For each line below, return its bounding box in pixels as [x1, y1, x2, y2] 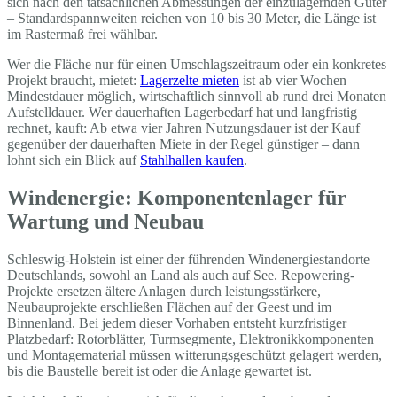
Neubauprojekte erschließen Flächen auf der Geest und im [7, 300, 331, 315]
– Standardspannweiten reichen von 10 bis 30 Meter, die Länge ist [7, 11, 376, 27]
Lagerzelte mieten [140, 73, 239, 89]
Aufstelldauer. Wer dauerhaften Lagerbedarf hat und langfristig [7, 105, 357, 121]
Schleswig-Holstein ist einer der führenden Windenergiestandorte [7, 252, 370, 268]
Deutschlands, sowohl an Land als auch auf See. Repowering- [7, 268, 354, 284]
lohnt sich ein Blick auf [7, 152, 140, 168]
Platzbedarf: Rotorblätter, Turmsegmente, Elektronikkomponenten [7, 331, 374, 347]
